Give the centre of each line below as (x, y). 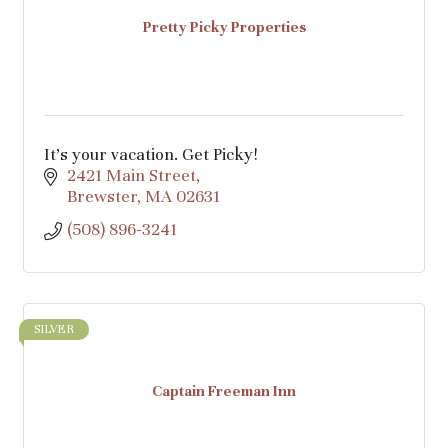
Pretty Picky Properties (224, 27)
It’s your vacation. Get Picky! (151, 154)
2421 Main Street (131, 175)
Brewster (101, 196)
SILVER (54, 328)
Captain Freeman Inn (224, 391)
